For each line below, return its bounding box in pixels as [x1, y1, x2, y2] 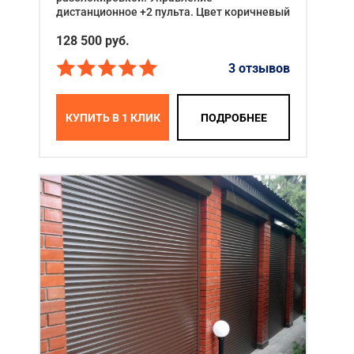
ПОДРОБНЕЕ [200, 111, 267, 124]
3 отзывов [228, 60, 290, 76]
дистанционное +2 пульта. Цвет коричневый [56, 6, 290, 19]
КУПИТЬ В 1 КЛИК [65, 111, 160, 124]
